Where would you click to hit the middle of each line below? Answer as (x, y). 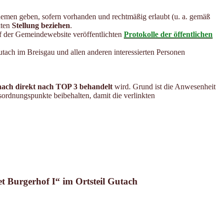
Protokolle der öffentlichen (168, 34)
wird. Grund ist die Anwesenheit (164, 86)
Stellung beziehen (41, 25)
